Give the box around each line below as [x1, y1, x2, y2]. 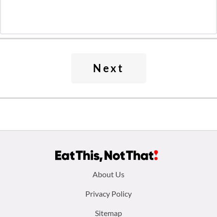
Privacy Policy [85, 189, 132, 198]
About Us [93, 170, 124, 179]
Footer [7, 165, 59, 186]
